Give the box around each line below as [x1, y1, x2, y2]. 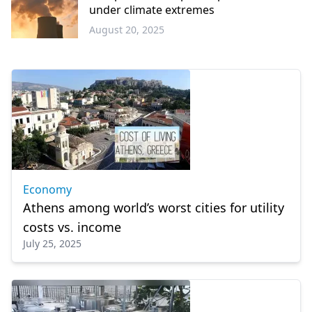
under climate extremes [89, 2, 214, 17]
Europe [11, 38, 45, 52]
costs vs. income [23, 219, 121, 235]
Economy [23, 182, 72, 197]
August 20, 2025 [89, 23, 164, 36]
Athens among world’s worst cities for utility [23, 199, 284, 216]
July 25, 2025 [23, 237, 81, 250]
